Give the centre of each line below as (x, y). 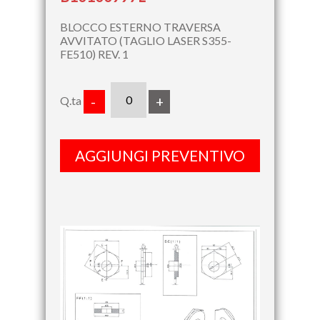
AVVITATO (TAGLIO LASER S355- (146, 40)
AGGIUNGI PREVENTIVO (160, 155)
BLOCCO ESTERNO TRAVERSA (140, 26)
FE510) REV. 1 (94, 54)
